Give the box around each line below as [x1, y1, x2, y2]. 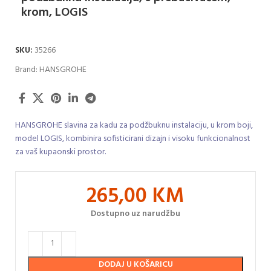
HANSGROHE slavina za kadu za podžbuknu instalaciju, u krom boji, [15, 118, 253, 132]
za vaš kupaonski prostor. [15, 145, 106, 159]
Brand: [15, 62, 39, 77]
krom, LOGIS [21, 2, 88, 22]
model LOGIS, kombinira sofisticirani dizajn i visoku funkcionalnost [15, 131, 250, 146]
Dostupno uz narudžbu [91, 206, 180, 221]
